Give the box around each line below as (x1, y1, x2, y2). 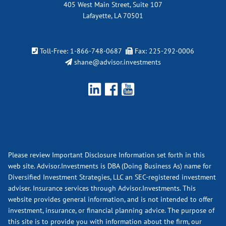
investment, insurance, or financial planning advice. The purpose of (8, 205, 215, 215)
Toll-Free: (40, 46, 70, 55)
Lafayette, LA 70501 (83, 11, 143, 21)
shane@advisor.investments (74, 57, 161, 67)
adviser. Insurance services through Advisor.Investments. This (8, 183, 196, 193)
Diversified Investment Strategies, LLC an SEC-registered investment (8, 172, 216, 182)
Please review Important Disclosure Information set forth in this (8, 150, 205, 159)
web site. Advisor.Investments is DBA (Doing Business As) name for (8, 161, 212, 171)
